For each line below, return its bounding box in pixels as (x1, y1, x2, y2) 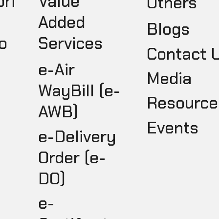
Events (146, 117, 198, 138)
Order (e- (38, 147, 106, 168)
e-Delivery (38, 126, 116, 147)
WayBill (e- (38, 80, 120, 102)
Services (38, 33, 103, 54)
